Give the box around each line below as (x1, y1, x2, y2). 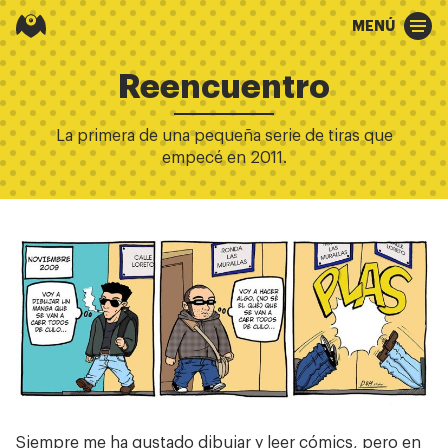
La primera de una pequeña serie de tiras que (55, 128, 393, 144)
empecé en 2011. (161, 150, 287, 166)
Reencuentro (118, 71, 330, 104)
